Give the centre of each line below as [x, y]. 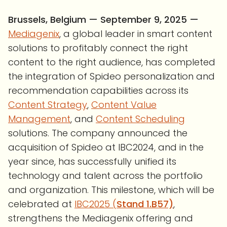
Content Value [124, 105]
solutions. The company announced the [98, 133]
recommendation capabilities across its [98, 91]
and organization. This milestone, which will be [111, 190]
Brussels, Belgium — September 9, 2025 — [103, 20]
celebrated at [41, 204]
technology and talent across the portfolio [105, 176]
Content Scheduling [140, 119]
